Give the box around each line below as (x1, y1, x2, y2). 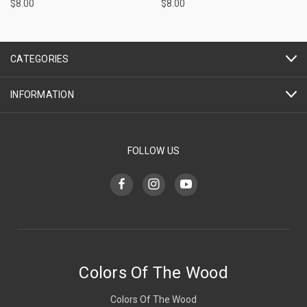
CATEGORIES (10, 53, 69, 64)
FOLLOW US (127, 145, 180, 156)
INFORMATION (10, 88, 74, 100)
